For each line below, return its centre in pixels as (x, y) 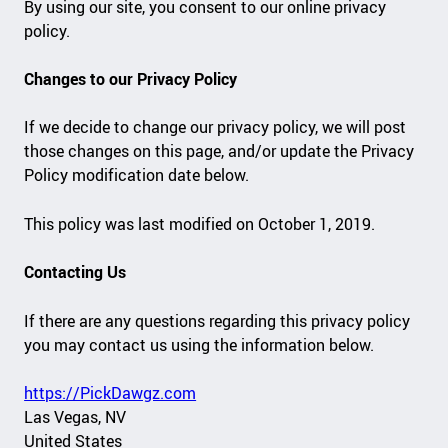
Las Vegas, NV (75, 417)
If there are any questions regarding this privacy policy (217, 320)
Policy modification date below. (139, 175)
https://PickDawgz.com (110, 393)
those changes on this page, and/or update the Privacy (219, 151)
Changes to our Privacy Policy (133, 78)
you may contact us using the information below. (201, 344)
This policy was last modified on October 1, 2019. (200, 223)
